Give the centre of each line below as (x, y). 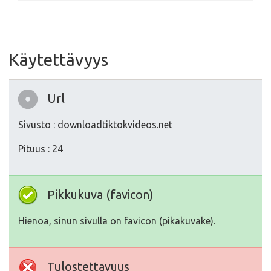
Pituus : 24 (41, 149)
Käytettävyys (59, 60)
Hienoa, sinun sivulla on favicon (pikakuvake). (117, 221)
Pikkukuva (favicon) (100, 195)
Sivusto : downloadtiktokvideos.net (95, 125)
